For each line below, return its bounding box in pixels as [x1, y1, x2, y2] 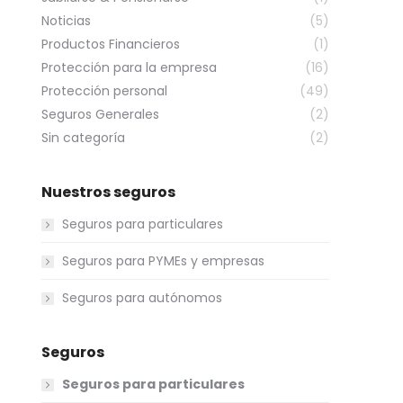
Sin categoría [41, 129, 125, 147]
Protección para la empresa [41, 58, 217, 76]
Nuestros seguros [41, 182, 175, 202]
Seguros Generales [41, 105, 159, 123]
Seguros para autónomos [62, 289, 222, 307]
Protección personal [41, 82, 167, 100]
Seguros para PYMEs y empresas [62, 252, 264, 270]
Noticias [41, 12, 91, 30]
